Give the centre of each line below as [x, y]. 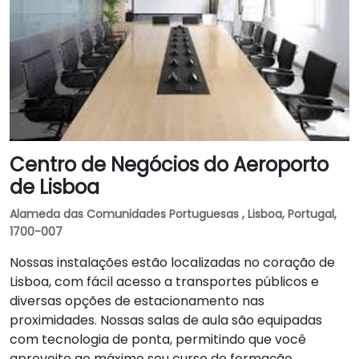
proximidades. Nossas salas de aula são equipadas [166, 320]
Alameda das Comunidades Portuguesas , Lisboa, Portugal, [173, 214]
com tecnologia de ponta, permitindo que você [158, 339]
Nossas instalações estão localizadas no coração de [172, 262]
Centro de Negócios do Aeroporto [169, 165]
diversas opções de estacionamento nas [137, 301]
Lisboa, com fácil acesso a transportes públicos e [164, 282]
